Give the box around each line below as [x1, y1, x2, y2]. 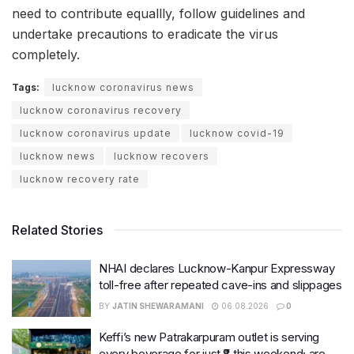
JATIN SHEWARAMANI [112, 301, 204, 311]
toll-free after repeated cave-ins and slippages [99, 277, 342, 293]
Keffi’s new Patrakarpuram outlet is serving [99, 329, 320, 345]
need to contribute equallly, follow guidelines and [12, 6, 305, 22]
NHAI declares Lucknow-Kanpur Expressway [99, 261, 335, 277]
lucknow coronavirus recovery [20, 104, 182, 117]
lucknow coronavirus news [52, 81, 194, 94]
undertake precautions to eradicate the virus [12, 26, 278, 43]
